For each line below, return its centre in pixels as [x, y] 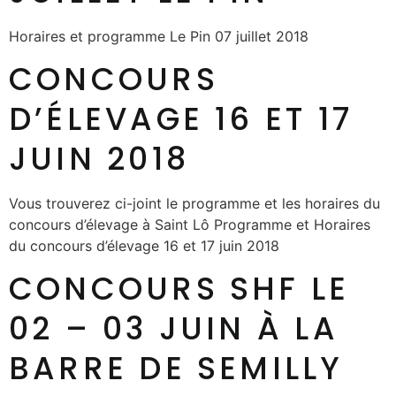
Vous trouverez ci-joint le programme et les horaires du [194, 204]
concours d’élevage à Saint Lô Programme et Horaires [190, 225]
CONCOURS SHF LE [179, 289]
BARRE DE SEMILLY [176, 369]
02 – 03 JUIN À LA [174, 329]
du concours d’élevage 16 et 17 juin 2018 [144, 246]
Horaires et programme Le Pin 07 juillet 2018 [159, 36]
